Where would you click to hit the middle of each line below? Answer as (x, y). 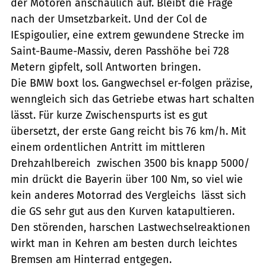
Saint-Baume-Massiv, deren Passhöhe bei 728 (120, 51)
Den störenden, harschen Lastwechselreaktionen (131, 227)
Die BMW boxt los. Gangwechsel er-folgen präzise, (132, 83)
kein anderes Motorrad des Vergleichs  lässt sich (129, 195)
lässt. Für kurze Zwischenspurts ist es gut (109, 115)
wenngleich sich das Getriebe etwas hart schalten (133, 99)
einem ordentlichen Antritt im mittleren (108, 147)
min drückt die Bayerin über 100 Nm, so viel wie (127, 179)
